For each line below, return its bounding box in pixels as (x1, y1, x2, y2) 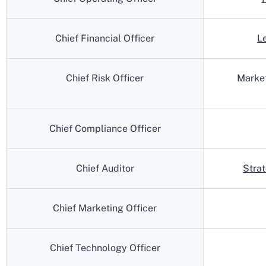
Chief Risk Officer (66, 72, 144, 84)
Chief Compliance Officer (49, 123, 161, 134)
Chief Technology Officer (49, 242, 160, 254)
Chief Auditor (75, 163, 134, 174)
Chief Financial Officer (55, 33, 154, 44)
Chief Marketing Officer (53, 202, 157, 214)
